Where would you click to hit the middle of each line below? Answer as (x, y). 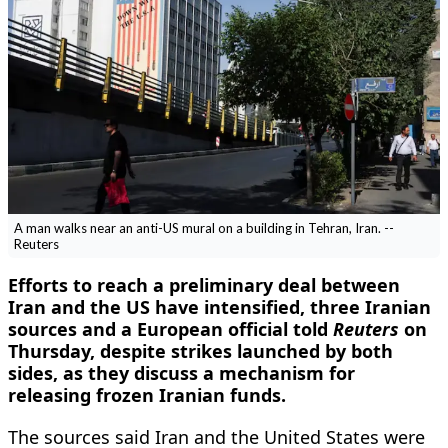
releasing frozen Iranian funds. (147, 394)
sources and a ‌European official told (170, 328)
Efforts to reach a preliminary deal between (204, 284)
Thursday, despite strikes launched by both (200, 350)
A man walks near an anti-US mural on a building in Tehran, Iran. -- (203, 227)
